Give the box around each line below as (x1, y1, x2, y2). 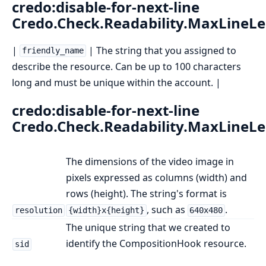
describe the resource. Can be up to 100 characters (12, 59, 241, 73)
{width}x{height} (68, 205, 144, 216)
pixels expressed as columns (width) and (66, 171, 247, 185)
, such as (146, 203, 188, 217)
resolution (14, 205, 62, 216)
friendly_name (21, 46, 84, 56)
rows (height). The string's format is (66, 187, 227, 201)
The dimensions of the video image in (66, 155, 234, 169)
